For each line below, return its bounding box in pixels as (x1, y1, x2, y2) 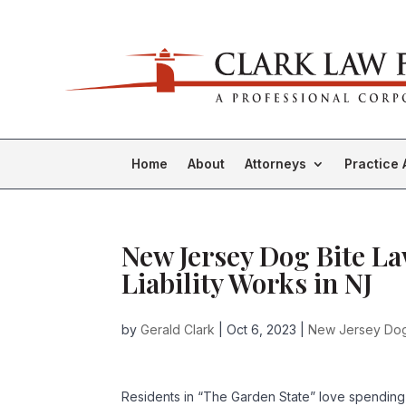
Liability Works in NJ (121, 265, 373, 301)
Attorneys (245, 156, 306, 171)
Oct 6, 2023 (227, 322, 297, 337)
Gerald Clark (140, 322, 216, 337)
